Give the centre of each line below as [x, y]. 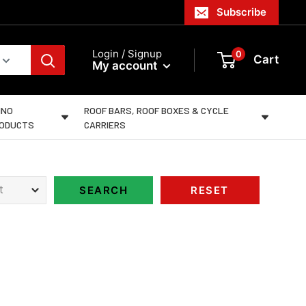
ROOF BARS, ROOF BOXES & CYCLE [157, 110]
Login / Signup [127, 53]
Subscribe [241, 12]
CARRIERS [105, 124]
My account [126, 65]
